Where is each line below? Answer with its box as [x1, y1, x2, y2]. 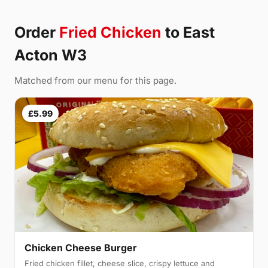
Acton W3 [14, 46, 87, 65]
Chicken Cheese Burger [25, 241, 137, 254]
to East [162, 23, 215, 42]
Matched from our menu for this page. [14, 75, 176, 87]
